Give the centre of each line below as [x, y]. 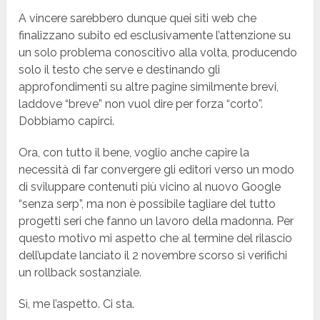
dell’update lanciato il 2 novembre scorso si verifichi [153, 256]
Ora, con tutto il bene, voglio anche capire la [134, 153]
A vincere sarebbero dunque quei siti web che [138, 19]
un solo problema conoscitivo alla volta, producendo [158, 53]
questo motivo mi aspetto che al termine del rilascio [156, 239]
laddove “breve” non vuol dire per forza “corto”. [141, 104]
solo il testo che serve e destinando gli [120, 70]
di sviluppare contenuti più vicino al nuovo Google [150, 187]
